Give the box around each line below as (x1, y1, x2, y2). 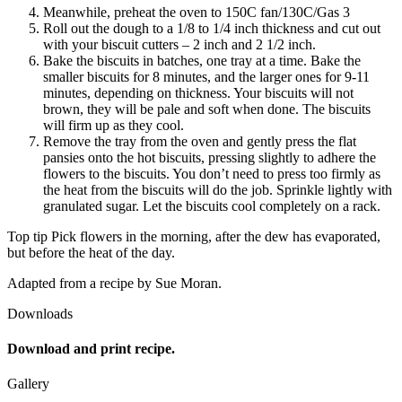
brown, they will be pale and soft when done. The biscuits (43, 100, 371, 117)
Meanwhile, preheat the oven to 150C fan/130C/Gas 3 (43, 4, 350, 20)
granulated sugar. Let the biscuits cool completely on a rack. (43, 197, 380, 214)
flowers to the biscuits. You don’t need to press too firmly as (43, 165, 380, 181)
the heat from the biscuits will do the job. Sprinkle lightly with (43, 181, 392, 197)
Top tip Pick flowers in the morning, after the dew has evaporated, (7, 228, 380, 244)
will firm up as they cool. (43, 117, 184, 133)
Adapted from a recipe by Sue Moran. (7, 275, 222, 291)
